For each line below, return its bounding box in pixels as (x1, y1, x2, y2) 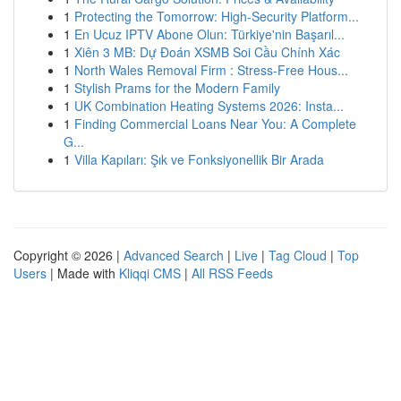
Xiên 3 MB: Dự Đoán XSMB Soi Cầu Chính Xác (74, 43, 340, 61)
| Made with (47, 264, 119, 282)
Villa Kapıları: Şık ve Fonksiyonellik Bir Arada (74, 150, 324, 168)
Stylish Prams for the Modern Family (74, 79, 280, 97)
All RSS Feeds (192, 264, 273, 282)
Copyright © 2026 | (13, 246, 124, 264)
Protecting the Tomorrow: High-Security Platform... (74, 7, 359, 25)
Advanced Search (124, 246, 224, 264)
